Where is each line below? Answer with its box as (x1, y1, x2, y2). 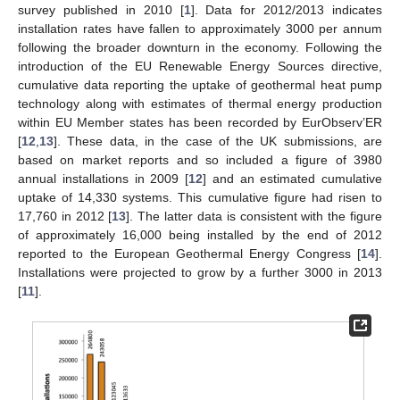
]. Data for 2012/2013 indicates (190, 3, 382, 18)
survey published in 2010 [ (18, 3, 184, 18)
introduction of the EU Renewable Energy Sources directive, (18, 59, 382, 74)
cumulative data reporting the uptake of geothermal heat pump (18, 78, 382, 93)
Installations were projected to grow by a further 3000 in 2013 (18, 265, 382, 280)
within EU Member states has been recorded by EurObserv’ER (18, 115, 382, 130)
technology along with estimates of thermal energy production (18, 96, 382, 112)
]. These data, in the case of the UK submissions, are (54, 134, 382, 149)
